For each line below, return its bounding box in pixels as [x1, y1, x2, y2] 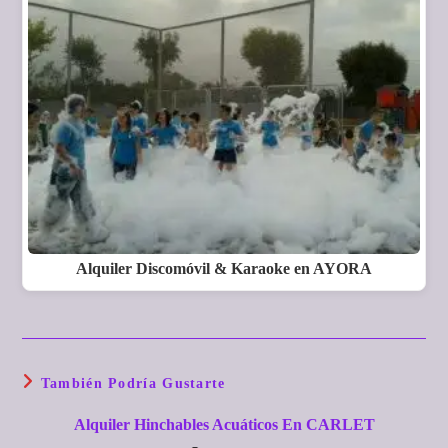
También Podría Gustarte [40, 375, 226, 391]
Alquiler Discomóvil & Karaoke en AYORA [76, 260, 372, 279]
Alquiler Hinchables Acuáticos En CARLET [73, 415, 375, 433]
